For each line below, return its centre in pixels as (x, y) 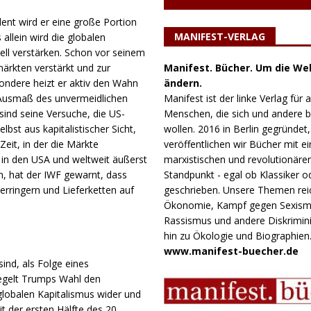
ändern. (183, 83)
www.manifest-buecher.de (231, 251)
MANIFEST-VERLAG (219, 36)
